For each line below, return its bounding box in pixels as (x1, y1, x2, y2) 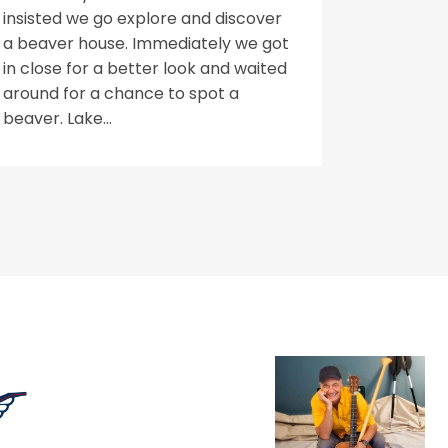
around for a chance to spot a (3, 82, 239, 105)
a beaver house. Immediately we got (3, 32, 289, 55)
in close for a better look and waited (3, 57, 287, 80)
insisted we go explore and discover (3, 7, 282, 30)
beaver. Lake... (3, 107, 112, 130)
